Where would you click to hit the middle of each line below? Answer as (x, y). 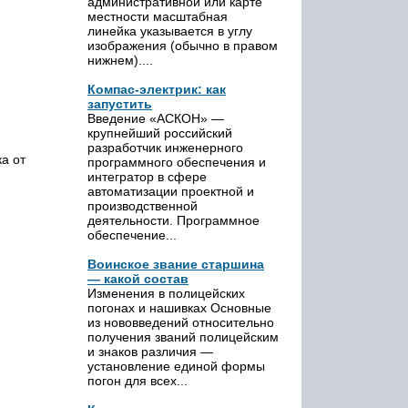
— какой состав (138, 279)
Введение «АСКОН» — (156, 118)
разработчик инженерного (165, 148)
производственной (143, 206)
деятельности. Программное (173, 220)
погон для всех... (138, 381)
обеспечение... (132, 235)
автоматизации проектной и (171, 191)
